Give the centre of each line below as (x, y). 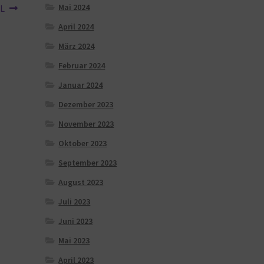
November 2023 (86, 123)
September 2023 (88, 162)
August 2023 (81, 182)
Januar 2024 (81, 85)
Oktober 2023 (83, 143)
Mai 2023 (74, 240)
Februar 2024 (82, 65)
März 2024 (77, 46)
